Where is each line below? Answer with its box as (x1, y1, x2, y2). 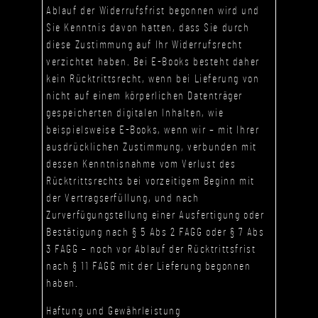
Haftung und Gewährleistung (46, 305, 181, 317)
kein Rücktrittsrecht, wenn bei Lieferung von (46, 73, 260, 85)
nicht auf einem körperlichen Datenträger (46, 90, 243, 102)
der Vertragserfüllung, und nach (46, 192, 199, 204)
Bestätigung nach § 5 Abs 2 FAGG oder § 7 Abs (46, 226, 265, 238)
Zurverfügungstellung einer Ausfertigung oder (46, 209, 265, 221)
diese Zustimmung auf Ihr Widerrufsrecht (46, 39, 243, 51)
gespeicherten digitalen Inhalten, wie (46, 107, 224, 119)
